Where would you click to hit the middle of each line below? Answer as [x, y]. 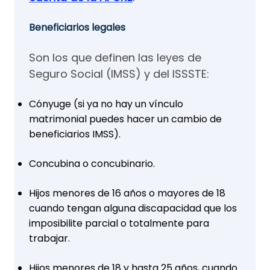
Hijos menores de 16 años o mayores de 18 [127, 193]
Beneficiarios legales [77, 27]
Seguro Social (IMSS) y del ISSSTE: [119, 74]
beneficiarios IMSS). [75, 134]
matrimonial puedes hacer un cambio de [125, 119]
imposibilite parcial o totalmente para [119, 223]
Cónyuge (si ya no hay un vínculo [106, 104]
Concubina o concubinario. [92, 164]
